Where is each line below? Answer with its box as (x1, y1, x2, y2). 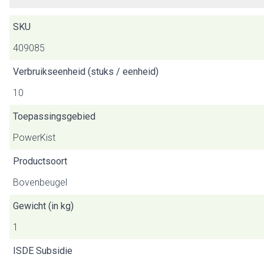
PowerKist (13, 132, 55, 143)
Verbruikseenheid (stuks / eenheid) (13, 66, 159, 77)
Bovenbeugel (13, 177, 67, 188)
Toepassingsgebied (13, 111, 95, 122)
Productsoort (13, 156, 67, 167)
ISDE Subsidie (13, 245, 72, 256)
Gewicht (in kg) (13, 200, 74, 212)
